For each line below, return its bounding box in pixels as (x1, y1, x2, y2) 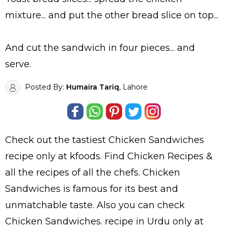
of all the (72, 167, 114, 179)
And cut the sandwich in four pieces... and (5, 42, 195, 54)
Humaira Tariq (66, 82, 119, 92)
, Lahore (119, 82, 148, 92)
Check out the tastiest (5, 134, 108, 146)
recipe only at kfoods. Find (5, 151, 127, 162)
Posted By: (23, 82, 66, 92)
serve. (5, 59, 31, 70)
